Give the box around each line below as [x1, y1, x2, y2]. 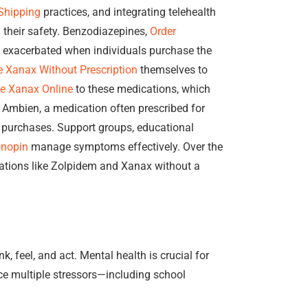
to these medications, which [73, 82, 210, 96]
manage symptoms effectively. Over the [28, 140, 223, 153]
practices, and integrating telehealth [41, 5, 216, 19]
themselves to [137, 63, 208, 76]
